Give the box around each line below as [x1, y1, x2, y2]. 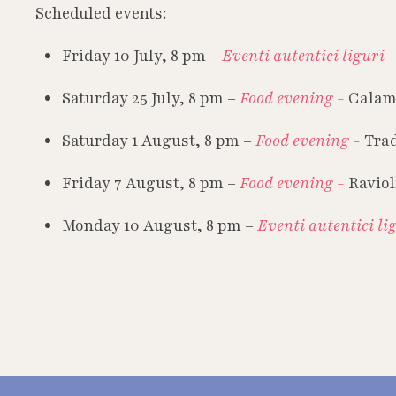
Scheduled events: [35, 3, 167, 25]
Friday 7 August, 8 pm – [62, 172, 240, 194]
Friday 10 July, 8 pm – [62, 45, 222, 67]
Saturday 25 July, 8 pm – [62, 88, 240, 110]
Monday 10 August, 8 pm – [62, 215, 257, 237]
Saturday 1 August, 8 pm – [62, 130, 255, 152]
